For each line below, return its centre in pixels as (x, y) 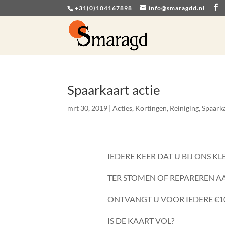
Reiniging (185, 108)
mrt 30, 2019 (88, 108)
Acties (123, 108)
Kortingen (151, 108)
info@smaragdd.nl (177, 8)
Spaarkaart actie (114, 90)
